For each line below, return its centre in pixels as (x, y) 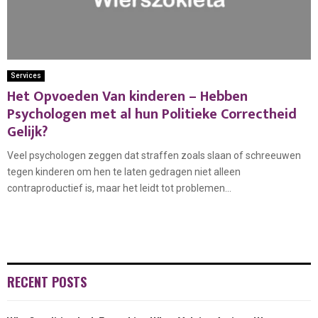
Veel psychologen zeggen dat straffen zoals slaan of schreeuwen (154, 155)
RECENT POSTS (47, 281)
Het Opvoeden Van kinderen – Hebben (127, 96)
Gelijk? (27, 132)
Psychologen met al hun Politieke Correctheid (152, 114)
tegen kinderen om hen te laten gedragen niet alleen (124, 171)
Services (26, 75)
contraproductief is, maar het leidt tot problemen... (119, 188)
